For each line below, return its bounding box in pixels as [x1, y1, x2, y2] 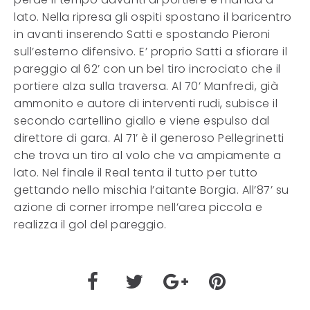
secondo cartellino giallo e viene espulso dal [14, 113, 270, 129]
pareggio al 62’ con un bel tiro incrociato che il [14, 61, 281, 77]
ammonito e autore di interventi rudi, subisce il [14, 95, 277, 111]
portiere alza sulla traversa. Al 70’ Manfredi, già [14, 78, 278, 94]
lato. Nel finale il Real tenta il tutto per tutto [14, 165, 258, 181]
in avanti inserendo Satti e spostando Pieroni [14, 26, 271, 42]
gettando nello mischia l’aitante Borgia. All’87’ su [14, 182, 289, 198]
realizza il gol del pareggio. [14, 217, 167, 232]
